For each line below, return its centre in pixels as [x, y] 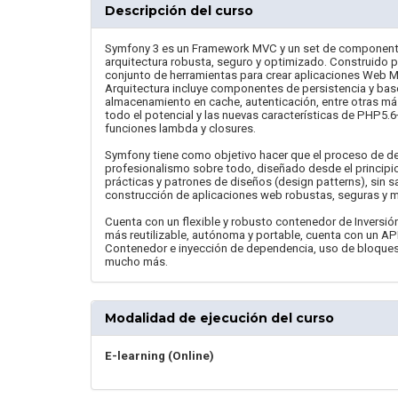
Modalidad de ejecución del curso [219, 318]
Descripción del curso [179, 11]
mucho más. [136, 262]
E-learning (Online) [159, 356]
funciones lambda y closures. [180, 128]
